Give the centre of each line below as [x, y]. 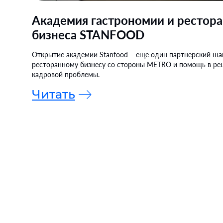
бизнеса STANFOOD [88, 34]
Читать [54, 94]
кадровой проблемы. [66, 74]
